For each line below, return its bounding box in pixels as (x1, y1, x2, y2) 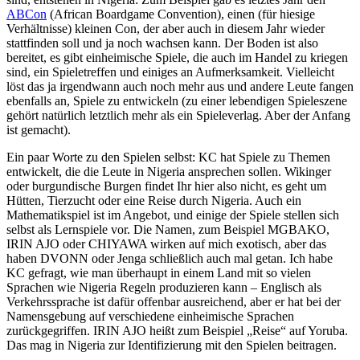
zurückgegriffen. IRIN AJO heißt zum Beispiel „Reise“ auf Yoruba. (6, 323, 348, 337)
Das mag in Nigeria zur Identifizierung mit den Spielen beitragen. (6, 337, 337, 352)
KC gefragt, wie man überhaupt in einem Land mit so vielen (6, 265, 311, 280)
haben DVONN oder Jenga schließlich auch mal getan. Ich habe (6, 251, 333, 265)
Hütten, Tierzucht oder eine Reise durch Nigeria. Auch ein (6, 193, 301, 207)
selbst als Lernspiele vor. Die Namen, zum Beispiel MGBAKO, (6, 222, 329, 236)
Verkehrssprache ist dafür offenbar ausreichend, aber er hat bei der (6, 294, 341, 309)
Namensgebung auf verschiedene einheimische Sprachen (6, 309, 294, 323)
